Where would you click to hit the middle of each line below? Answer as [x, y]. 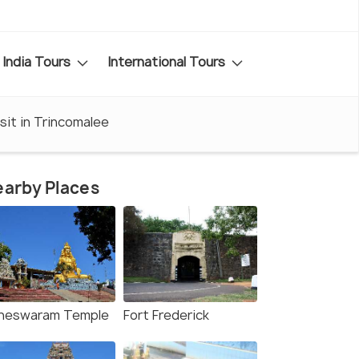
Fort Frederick [166, 315]
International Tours [168, 61]
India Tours [38, 61]
